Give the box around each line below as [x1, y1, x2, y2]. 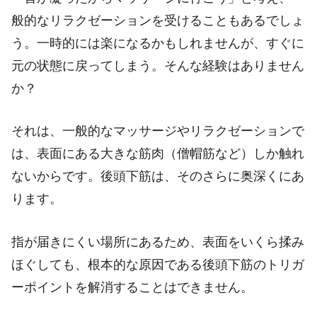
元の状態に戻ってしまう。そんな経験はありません [11, 58, 304, 73]
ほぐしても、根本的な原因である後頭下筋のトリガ [11, 258, 304, 272]
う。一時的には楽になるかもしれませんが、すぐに [11, 35, 304, 50]
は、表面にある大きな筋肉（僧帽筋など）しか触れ [11, 146, 304, 161]
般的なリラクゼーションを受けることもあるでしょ [11, 13, 304, 28]
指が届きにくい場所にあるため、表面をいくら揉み [11, 235, 304, 250]
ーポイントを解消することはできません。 [11, 280, 253, 295]
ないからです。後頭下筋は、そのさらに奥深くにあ [11, 169, 304, 184]
